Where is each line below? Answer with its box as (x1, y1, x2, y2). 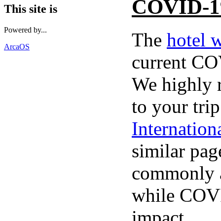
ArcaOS (4, 42, 30, 51)
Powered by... (4, 26, 47, 35)
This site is (4, 2, 57, 16)
